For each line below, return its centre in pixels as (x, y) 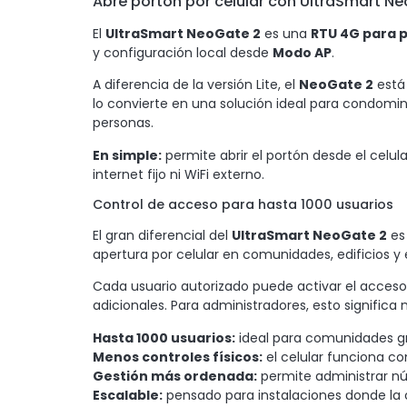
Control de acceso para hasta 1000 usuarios (243, 205)
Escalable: (128, 395)
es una (286, 33)
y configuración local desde (183, 52)
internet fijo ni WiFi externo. (179, 174)
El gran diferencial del (162, 236)
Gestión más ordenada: (175, 376)
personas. (123, 123)
